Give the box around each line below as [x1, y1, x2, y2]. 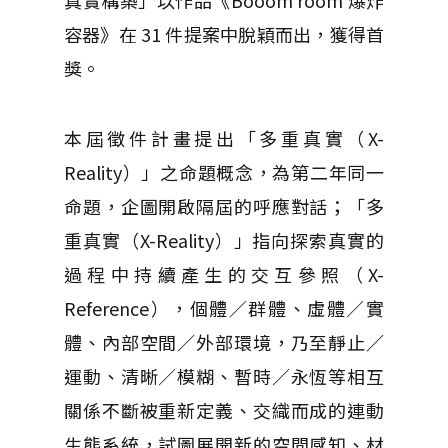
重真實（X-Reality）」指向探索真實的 [64, 227, 384, 253]
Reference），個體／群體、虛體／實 [64, 295, 384, 321]
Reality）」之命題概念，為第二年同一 [64, 159, 384, 185]
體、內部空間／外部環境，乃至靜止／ [64, 329, 384, 355]
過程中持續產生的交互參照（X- [64, 261, 384, 287]
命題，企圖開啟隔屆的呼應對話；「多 [64, 193, 384, 219]
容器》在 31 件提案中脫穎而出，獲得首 [64, 21, 384, 47]
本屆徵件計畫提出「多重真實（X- [64, 125, 384, 151]
